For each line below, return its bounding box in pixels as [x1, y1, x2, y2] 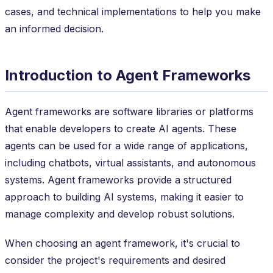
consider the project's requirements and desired [5, 253, 225, 266]
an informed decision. [5, 22, 104, 35]
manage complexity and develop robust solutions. [5, 207, 235, 220]
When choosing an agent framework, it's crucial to [5, 236, 240, 249]
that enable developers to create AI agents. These [5, 122, 236, 135]
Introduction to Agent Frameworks [5, 66, 250, 84]
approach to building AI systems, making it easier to [5, 190, 244, 203]
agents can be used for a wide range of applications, [5, 139, 248, 152]
